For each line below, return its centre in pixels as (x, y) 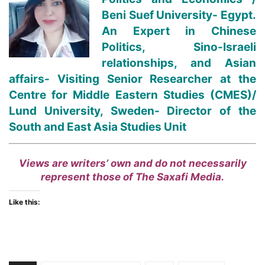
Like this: (25, 202)
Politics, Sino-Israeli (179, 47)
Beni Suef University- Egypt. (179, 15)
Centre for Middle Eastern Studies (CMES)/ (132, 95)
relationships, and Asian (179, 63)
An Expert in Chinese (179, 31)
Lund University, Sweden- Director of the (132, 111)
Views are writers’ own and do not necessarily (132, 163)
